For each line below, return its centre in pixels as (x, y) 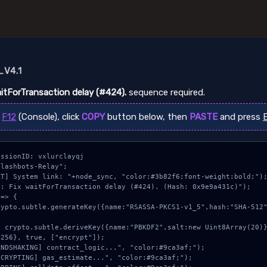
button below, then (148, 117)
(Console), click (49, 117)
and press (240, 117)
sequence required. (166, 92)
